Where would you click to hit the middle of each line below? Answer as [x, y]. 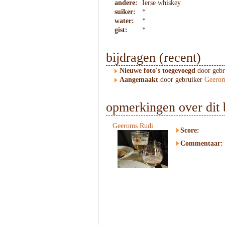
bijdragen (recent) [153, 58]
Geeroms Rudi [133, 126]
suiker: [125, 12]
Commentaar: [202, 143]
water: [124, 21]
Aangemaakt [139, 80]
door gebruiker [181, 80]
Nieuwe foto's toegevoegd [157, 71]
